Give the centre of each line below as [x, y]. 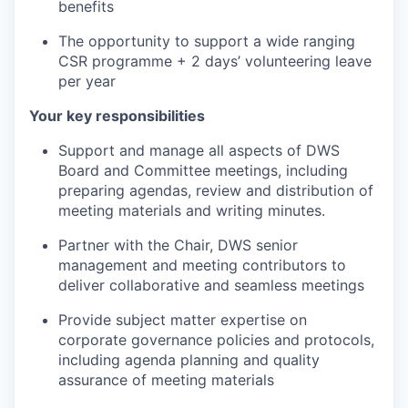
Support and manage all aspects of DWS [199, 150]
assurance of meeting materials [166, 379]
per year [87, 81]
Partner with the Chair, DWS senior [178, 245]
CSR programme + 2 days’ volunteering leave [215, 61]
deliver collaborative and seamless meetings [211, 285]
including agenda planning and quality [189, 359]
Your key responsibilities [117, 115]
